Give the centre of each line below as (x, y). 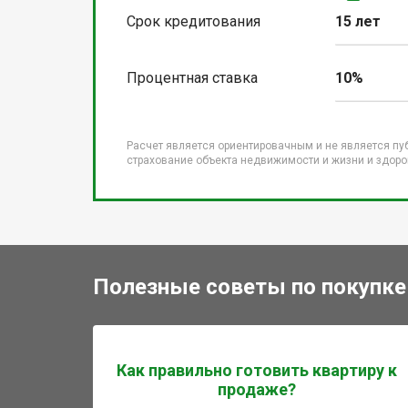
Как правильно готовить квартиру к (257, 371)
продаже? (257, 390)
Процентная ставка (192, 78)
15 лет (358, 22)
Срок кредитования (194, 22)
